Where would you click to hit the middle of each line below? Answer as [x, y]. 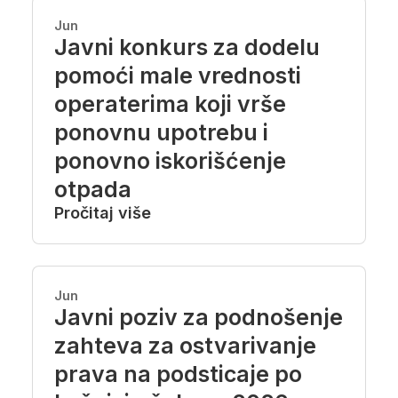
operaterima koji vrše [170, 104]
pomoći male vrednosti [178, 76]
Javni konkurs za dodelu [187, 47]
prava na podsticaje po [178, 374]
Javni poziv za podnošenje [199, 317]
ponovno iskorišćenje [170, 161]
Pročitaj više [103, 213]
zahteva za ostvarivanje [185, 346]
